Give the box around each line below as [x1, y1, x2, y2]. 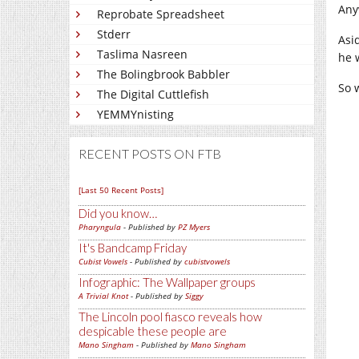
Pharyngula [79, 221, 121, 232]
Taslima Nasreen [97, 46, 188, 62]
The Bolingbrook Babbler [97, 67, 230, 82]
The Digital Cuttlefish [97, 87, 209, 102]
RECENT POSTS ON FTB [79, 146, 221, 161]
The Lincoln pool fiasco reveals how [79, 309, 262, 324]
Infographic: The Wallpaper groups [79, 275, 256, 289]
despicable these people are [79, 324, 227, 338]
